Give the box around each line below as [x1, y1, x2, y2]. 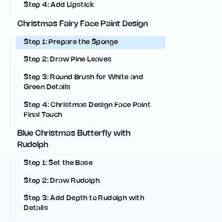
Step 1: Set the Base [24, 160, 93, 167]
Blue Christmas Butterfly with [17, 130, 131, 138]
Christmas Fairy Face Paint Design [17, 20, 148, 28]
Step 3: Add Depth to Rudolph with [24, 195, 145, 202]
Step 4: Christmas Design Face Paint [24, 102, 151, 109]
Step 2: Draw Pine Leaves [24, 56, 112, 63]
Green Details [24, 84, 71, 91]
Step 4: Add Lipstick [24, 2, 95, 9]
